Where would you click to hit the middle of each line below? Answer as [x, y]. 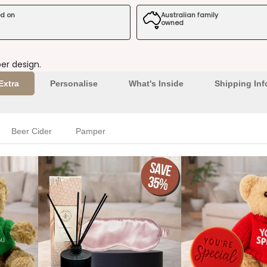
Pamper [91, 131]
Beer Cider [32, 131]
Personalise [74, 83]
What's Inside [156, 83]
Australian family [190, 15]
